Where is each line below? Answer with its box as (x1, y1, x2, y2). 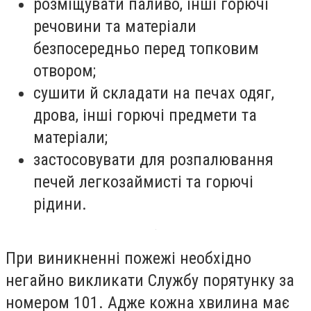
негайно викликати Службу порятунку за (6, 270, 294, 290)
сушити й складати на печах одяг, (33, 83, 274, 103)
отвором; (33, 60, 96, 81)
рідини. (33, 194, 87, 214)
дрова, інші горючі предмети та (33, 105, 257, 125)
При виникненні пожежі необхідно (6, 248, 251, 268)
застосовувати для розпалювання (33, 149, 274, 169)
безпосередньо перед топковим (33, 38, 259, 58)
